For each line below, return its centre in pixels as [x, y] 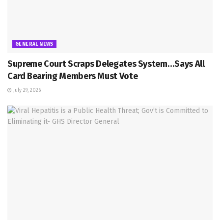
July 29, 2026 [26, 91]
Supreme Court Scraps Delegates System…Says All [106, 64]
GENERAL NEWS [34, 44]
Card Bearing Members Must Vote [73, 76]
